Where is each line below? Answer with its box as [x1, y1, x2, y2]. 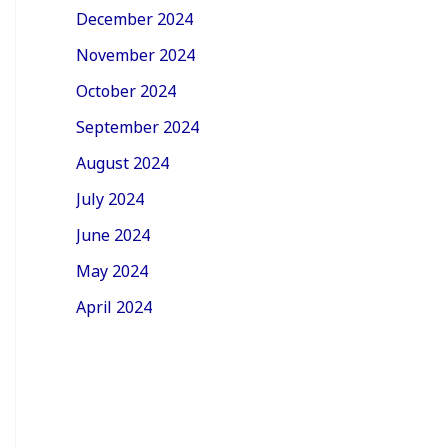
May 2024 [76, 258, 148, 281]
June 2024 [76, 222, 150, 245]
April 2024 [76, 294, 152, 317]
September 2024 [76, 114, 199, 137]
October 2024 [76, 78, 176, 101]
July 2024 [76, 186, 144, 209]
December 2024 [76, 6, 193, 29]
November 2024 [76, 42, 195, 65]
